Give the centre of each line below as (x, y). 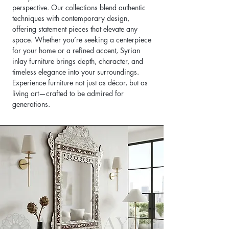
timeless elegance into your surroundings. (76, 72)
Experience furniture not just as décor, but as (80, 83)
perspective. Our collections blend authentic (79, 7)
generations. (31, 104)
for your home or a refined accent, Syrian (76, 50)
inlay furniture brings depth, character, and (78, 61)
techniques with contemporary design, (71, 18)
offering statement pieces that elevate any (75, 29)
